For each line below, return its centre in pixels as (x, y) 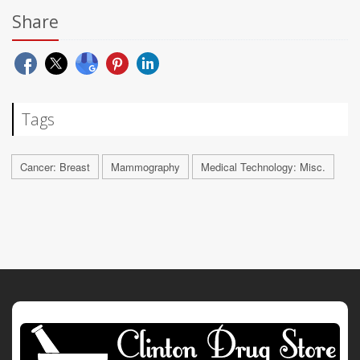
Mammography (145, 167)
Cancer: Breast (55, 167)
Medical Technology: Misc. (263, 167)
